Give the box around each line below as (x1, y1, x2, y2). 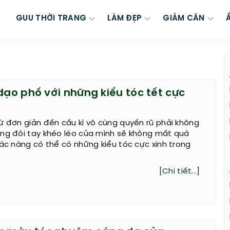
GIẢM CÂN (163, 14, 205, 23)
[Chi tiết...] (159, 167, 200, 176)
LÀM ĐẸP (107, 14, 142, 23)
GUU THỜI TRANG (16, 14, 87, 23)
